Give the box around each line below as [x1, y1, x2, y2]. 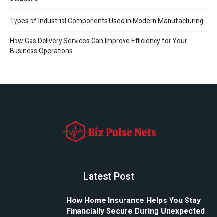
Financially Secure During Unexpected [66, 206, 205, 216]
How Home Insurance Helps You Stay [66, 195, 201, 205]
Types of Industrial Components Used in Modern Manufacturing [10, 16, 203, 25]
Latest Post [83, 170, 134, 182]
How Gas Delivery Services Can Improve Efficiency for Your [10, 36, 187, 45]
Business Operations [10, 46, 73, 55]
